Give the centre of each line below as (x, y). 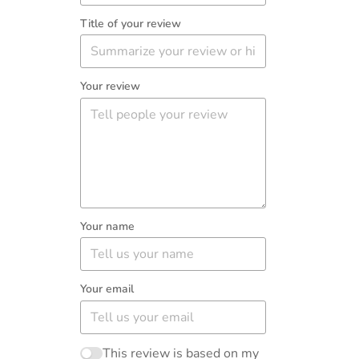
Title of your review (131, 23)
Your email (107, 289)
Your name (107, 226)
